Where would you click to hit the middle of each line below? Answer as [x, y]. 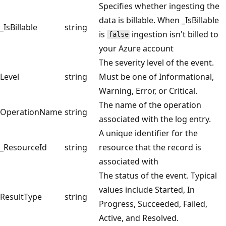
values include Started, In [147, 189]
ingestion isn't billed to [174, 34]
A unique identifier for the [148, 133]
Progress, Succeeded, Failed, [153, 204]
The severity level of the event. [156, 62]
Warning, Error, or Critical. [148, 91]
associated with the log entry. [155, 119]
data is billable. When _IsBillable [159, 20]
